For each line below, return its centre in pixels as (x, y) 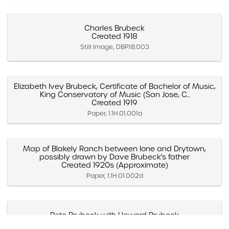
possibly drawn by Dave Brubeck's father (114, 157)
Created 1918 (114, 36)
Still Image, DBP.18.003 (114, 47)
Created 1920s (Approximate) (114, 165)
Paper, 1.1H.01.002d (114, 175)
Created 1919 (114, 102)
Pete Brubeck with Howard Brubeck (114, 215)
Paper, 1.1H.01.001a (114, 113)
